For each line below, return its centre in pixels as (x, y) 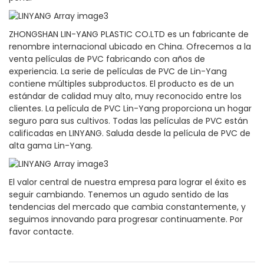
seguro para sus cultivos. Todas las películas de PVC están (128, 121)
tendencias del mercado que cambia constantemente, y (127, 207)
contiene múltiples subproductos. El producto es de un (121, 84)
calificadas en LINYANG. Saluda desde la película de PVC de (130, 133)
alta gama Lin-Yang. (51, 146)
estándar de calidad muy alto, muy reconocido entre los (125, 96)
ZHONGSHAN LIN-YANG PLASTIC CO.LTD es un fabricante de (129, 34)
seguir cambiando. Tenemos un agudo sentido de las (119, 195)
